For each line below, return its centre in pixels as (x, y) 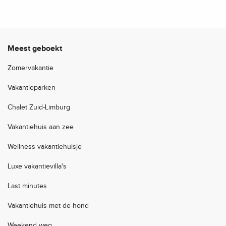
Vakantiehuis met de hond (48, 206)
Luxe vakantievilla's (37, 167)
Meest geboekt (35, 49)
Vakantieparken (32, 88)
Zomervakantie (31, 68)
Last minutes (27, 186)
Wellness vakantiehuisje (45, 147)
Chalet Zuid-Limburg (39, 108)
